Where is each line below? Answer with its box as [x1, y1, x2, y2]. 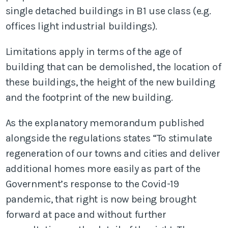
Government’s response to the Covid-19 [5, 178, 179, 190]
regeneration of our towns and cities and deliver [5, 147, 220, 159]
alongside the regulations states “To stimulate [5, 132, 212, 144]
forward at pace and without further [5, 208, 166, 220]
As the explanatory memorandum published [5, 117, 205, 129]
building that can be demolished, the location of [5, 61, 221, 73]
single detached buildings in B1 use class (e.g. [5, 5, 211, 17]
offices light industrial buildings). [5, 20, 158, 32]
